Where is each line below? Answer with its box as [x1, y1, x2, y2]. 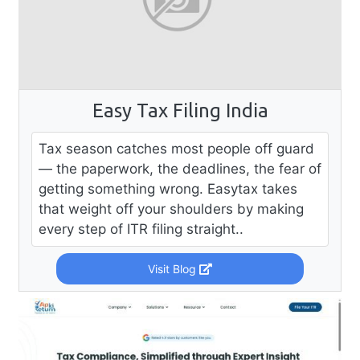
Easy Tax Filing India [92, 100, 268, 122]
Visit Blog [147, 262, 199, 276]
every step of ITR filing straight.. [39, 221, 243, 238]
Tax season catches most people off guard [39, 141, 314, 157]
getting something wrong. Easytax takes [39, 181, 297, 198]
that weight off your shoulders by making [39, 201, 304, 218]
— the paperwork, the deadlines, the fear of [39, 161, 321, 178]
